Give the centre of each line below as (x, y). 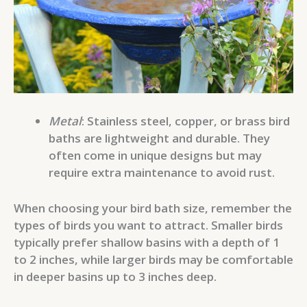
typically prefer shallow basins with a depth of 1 (147, 243)
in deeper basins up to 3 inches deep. (115, 277)
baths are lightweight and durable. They (159, 138)
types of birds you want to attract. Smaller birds (148, 225)
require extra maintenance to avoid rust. (162, 173)
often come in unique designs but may (155, 156)
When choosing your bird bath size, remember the (153, 208)
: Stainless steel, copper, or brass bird (186, 121)
